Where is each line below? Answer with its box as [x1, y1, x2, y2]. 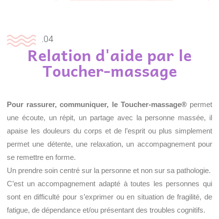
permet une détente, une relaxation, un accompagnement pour [7, 140, 212, 149]
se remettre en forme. [7, 153, 76, 162]
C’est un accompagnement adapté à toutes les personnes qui [7, 179, 212, 188]
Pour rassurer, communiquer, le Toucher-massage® [7, 100, 187, 109]
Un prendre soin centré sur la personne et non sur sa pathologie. [7, 166, 211, 175]
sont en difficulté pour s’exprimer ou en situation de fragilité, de [7, 193, 212, 201]
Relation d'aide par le [27, 42, 192, 68]
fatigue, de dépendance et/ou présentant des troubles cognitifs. [7, 206, 205, 215]
